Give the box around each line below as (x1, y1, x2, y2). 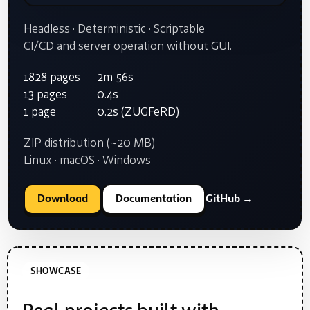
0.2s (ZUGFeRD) (97, 107, 179, 119)
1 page (24, 107, 56, 119)
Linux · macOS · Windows (24, 155, 151, 167)
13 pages (24, 89, 67, 102)
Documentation (116, 193, 192, 205)
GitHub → (206, 193, 253, 205)
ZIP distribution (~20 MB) (24, 138, 155, 150)
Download (37, 193, 88, 205)
